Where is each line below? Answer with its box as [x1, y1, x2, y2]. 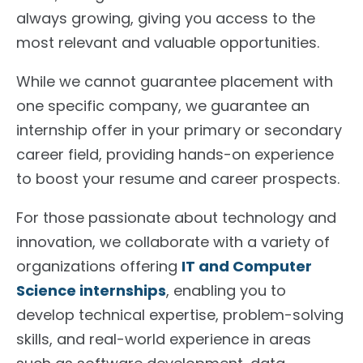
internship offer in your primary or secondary [16, 119, 342, 140]
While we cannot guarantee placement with [16, 70, 333, 92]
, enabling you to [166, 280, 286, 301]
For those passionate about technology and [16, 207, 336, 228]
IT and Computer [181, 255, 312, 276]
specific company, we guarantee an [44, 95, 310, 116]
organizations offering [16, 255, 181, 276]
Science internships [16, 280, 166, 301]
